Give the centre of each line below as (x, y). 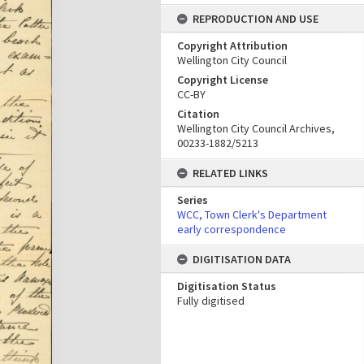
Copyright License (223, 80)
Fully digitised (211, 301)
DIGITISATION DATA (242, 259)
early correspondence (232, 229)
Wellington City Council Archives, (256, 128)
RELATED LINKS (230, 173)
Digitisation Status (227, 286)
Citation (198, 114)
